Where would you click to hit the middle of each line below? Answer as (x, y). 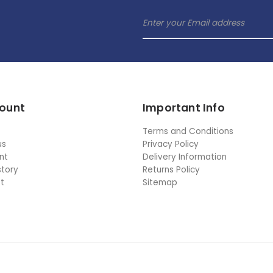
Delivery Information (185, 157)
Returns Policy (171, 169)
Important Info (184, 108)
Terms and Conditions (188, 131)
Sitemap (160, 182)
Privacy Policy (171, 144)
